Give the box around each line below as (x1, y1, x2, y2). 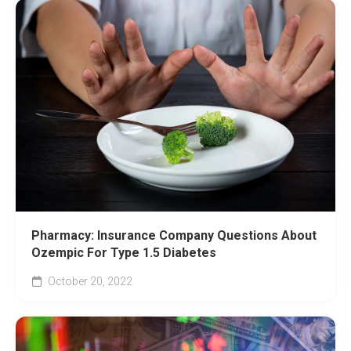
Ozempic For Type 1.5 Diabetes (31, 245, 216, 261)
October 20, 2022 (45, 275, 132, 288)
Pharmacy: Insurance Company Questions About (31, 228, 317, 244)
